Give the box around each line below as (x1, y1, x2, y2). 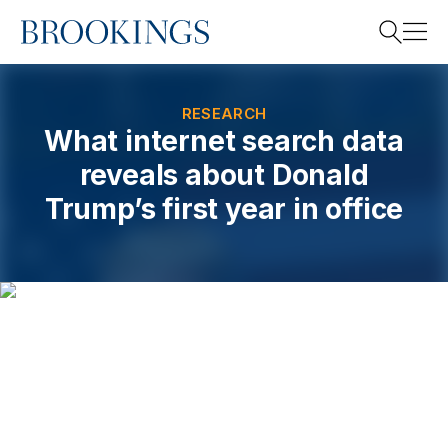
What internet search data (44, 124, 404, 158)
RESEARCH (181, 104, 267, 123)
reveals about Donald (79, 158, 369, 192)
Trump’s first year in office (44, 192, 404, 226)
